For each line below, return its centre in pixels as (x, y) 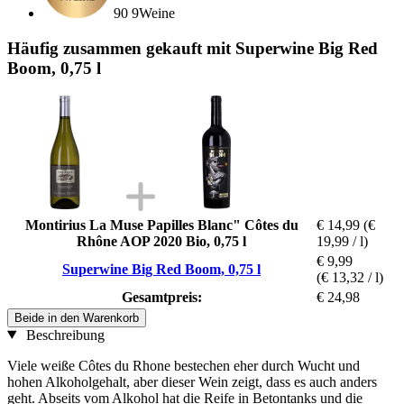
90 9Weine (144, 14)
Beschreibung (63, 335)
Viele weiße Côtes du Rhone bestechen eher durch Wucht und (184, 365)
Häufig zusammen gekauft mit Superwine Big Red (193, 48)
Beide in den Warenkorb (77, 317)
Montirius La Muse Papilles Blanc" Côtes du (161, 225)
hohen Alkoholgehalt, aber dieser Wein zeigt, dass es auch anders (192, 381)
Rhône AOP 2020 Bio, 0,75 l (161, 241)
